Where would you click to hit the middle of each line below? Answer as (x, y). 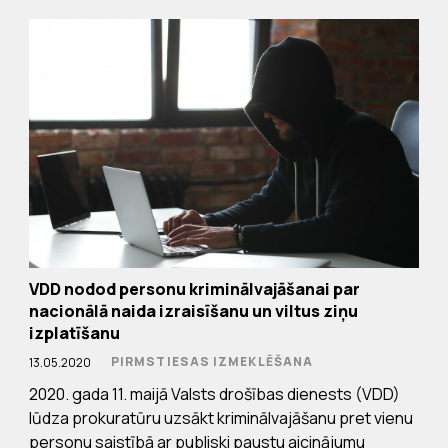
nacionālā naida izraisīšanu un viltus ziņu (193, 311)
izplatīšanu (74, 333)
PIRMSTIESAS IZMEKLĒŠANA (212, 362)
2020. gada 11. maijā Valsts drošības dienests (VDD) (214, 394)
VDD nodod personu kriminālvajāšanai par (194, 289)
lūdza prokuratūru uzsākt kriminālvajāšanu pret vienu (220, 418)
